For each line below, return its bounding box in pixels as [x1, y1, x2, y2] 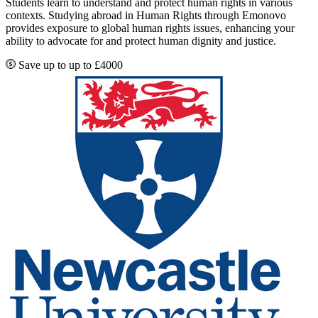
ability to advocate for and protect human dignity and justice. [6, 34, 276, 47]
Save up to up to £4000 [16, 58, 123, 71]
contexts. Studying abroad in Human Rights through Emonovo [6, 9, 286, 21]
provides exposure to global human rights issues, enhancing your [6, 21, 295, 34]
